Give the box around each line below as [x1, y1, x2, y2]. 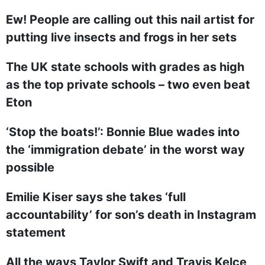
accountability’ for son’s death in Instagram [6, 208, 256, 222]
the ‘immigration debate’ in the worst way [6, 143, 245, 157]
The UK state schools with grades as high [6, 60, 244, 74]
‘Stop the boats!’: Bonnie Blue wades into [6, 125, 240, 139]
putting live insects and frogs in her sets [6, 30, 237, 44]
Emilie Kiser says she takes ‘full [6, 190, 186, 204]
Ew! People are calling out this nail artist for [6, 12, 254, 27]
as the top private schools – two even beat [6, 77, 250, 92]
